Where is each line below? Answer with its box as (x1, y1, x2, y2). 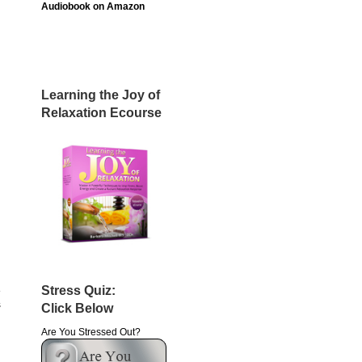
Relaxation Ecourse (41, 106, 162, 120)
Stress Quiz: (41, 283, 138, 297)
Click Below (41, 301, 113, 315)
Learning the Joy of (41, 88, 160, 102)
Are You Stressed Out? (41, 326, 141, 338)
